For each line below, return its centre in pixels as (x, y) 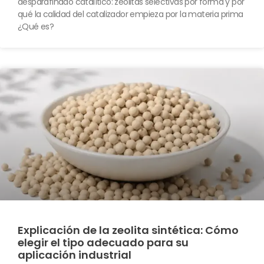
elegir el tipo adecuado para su (103, 242)
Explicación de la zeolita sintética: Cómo (128, 230)
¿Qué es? (36, 26)
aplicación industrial (75, 255)
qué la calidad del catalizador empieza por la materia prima (131, 14)
